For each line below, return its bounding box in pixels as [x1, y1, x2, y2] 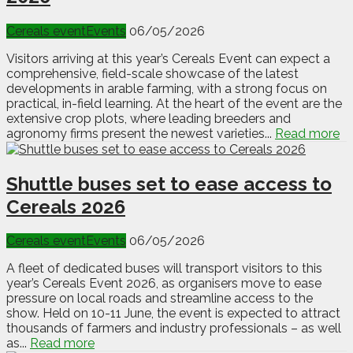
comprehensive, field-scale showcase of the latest [6, 65, 299, 81]
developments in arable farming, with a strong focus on [6, 80, 327, 96]
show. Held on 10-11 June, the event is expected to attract [6, 306, 340, 321]
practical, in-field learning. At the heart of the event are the [6, 95, 342, 111]
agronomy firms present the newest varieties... [6, 125, 275, 141]
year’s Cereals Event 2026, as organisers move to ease [6, 276, 321, 292]
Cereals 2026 [6, 195, 125, 218]
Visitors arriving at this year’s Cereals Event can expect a [6, 50, 330, 66]
